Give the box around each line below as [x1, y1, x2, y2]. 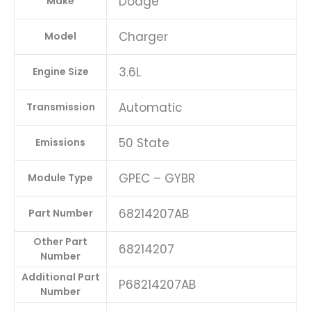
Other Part [33, 235, 87, 249]
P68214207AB [119, 276, 196, 294]
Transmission [26, 100, 95, 115]
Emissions [35, 135, 85, 150]
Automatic [119, 99, 183, 117]
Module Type [28, 171, 93, 185]
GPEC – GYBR [119, 170, 195, 187]
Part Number [28, 206, 93, 221]
